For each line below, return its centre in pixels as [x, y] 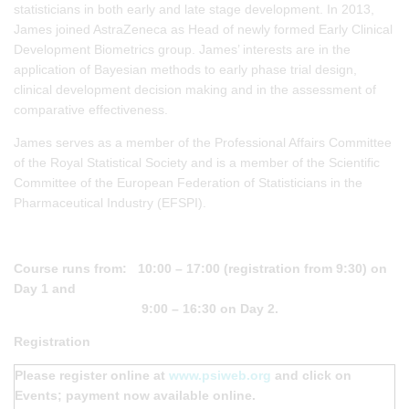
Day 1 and [47, 288]
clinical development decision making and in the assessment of [195, 89]
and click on [311, 375]
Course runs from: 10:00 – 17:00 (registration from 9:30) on [200, 268]
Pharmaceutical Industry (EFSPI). [110, 202]
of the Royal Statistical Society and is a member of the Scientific [197, 162]
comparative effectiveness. [91, 109]
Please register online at [92, 375]
